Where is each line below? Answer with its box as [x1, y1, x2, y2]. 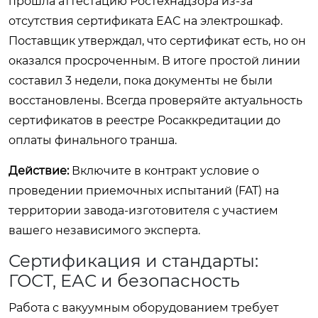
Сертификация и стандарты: [9, 250, 258, 271]
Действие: [9, 163, 69, 177]
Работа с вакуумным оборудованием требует [9, 300, 279, 314]
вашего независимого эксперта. [9, 223, 200, 237]
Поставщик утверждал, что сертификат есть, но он [9, 33, 306, 48]
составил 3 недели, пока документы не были [9, 73, 273, 87]
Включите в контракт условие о [69, 163, 259, 177]
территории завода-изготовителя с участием [9, 203, 278, 217]
